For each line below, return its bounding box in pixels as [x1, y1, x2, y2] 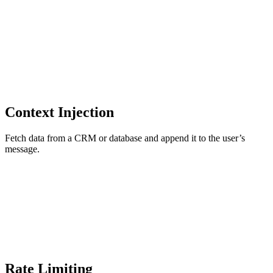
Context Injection [5, 104, 114, 120]
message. [5, 143, 40, 154]
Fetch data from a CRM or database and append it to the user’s [5, 132, 245, 143]
